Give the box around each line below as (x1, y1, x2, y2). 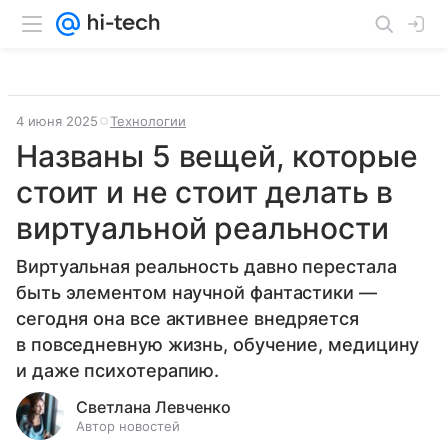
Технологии (110, 113, 186, 129)
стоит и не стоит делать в (16, 174, 394, 210)
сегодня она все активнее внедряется (16, 308, 359, 329)
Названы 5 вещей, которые (16, 138, 418, 174)
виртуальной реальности (16, 210, 389, 246)
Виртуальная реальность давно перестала (16, 256, 397, 277)
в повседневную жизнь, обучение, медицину (16, 334, 420, 355)
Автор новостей (76, 418, 180, 434)
